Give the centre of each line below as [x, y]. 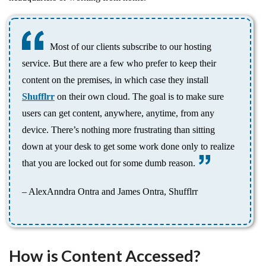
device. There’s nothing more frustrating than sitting [118, 130]
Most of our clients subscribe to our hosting [131, 47]
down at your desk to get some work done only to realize [128, 147]
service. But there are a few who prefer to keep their [119, 64]
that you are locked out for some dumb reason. [109, 163]
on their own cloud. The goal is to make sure [139, 97]
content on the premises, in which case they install [115, 80]
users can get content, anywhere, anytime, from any [118, 113]
